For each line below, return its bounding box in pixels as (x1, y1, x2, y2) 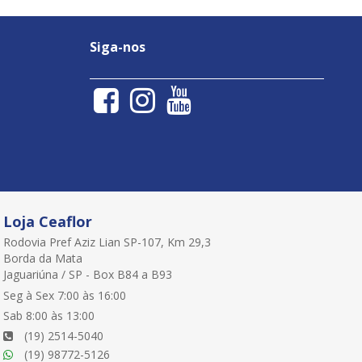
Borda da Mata (3, 250, 83, 266)
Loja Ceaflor (3, 211, 93, 231)
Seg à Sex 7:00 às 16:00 (3, 287, 127, 303)
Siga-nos (89, 37, 145, 56)
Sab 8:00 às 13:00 (3, 307, 95, 323)
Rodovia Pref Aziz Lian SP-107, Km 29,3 (3, 234, 212, 250)
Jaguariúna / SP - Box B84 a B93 (3, 266, 173, 282)
